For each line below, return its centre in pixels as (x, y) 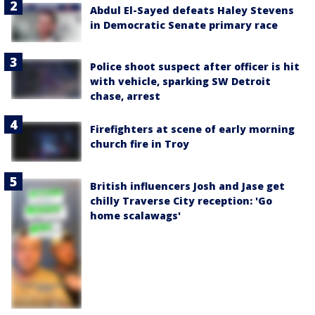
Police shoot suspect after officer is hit (195, 67)
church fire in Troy (140, 144)
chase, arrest (125, 96)
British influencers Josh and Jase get (187, 186)
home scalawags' (135, 215)
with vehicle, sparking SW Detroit (180, 82)
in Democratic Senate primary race (184, 25)
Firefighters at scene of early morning (192, 129)
